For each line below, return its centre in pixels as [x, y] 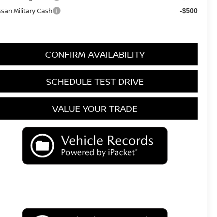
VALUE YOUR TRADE [95, 108]
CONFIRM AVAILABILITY [95, 54]
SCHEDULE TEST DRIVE [95, 81]
